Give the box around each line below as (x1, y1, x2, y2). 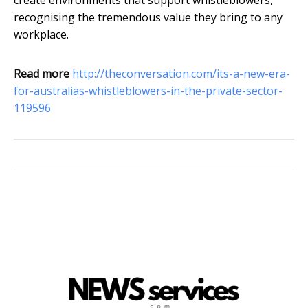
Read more (14, 66, 69, 82)
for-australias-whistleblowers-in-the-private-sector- (14, 83, 283, 99)
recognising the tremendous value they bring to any (14, 10, 283, 25)
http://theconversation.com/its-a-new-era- (72, 66, 290, 82)
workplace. (14, 27, 69, 43)
